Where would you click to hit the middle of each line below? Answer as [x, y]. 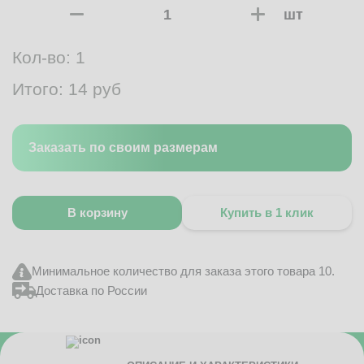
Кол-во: [44, 57]
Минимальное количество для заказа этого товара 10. [183, 271]
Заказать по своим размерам [123, 147]
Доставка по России [91, 290]
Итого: [40, 89]
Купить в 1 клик [267, 212]
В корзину [97, 212]
